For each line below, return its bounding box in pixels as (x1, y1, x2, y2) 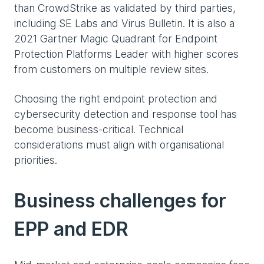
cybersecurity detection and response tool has (14, 108, 237, 121)
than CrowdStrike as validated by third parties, (14, 2, 236, 15)
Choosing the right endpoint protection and (14, 93, 217, 105)
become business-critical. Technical (14, 123, 183, 136)
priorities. (14, 154, 57, 167)
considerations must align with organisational (14, 138, 224, 151)
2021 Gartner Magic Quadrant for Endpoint (14, 32, 217, 45)
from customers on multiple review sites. (14, 63, 209, 76)
